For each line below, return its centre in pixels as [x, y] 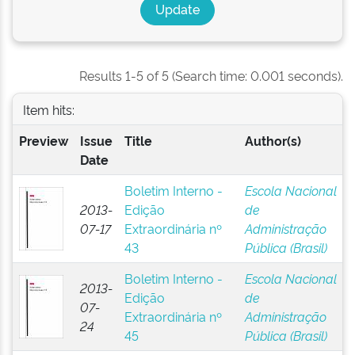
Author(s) [273, 140]
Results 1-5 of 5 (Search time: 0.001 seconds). [211, 75]
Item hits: [48, 109]
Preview [43, 140]
